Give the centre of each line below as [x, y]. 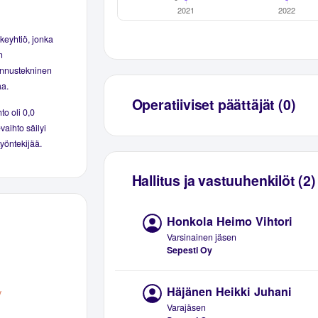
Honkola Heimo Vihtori [230, 221]
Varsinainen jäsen [202, 237]
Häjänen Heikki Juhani [230, 291]
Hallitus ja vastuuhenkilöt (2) [224, 181]
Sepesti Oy [190, 250]
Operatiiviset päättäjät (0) [214, 104]
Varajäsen [187, 308]
